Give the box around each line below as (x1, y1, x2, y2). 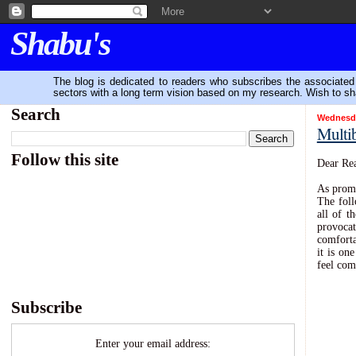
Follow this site (11, 150, 118, 169)
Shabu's (10, 25, 110, 62)
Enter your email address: (95, 338, 211, 350)
